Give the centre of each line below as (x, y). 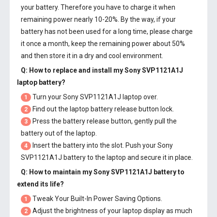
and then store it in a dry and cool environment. (92, 56)
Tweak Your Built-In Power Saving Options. (97, 199)
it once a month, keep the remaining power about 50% (103, 44)
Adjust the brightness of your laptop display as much (112, 211)
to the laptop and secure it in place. (139, 157)
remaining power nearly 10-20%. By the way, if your (98, 19)
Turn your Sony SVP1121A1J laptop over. (94, 97)
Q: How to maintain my (57, 172)
